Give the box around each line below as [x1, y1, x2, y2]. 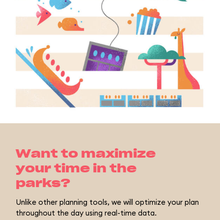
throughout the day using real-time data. [16, 208, 157, 218]
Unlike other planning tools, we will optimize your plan [16, 197, 199, 207]
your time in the [16, 163, 137, 175]
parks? [16, 178, 70, 190]
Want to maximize [16, 148, 156, 161]
